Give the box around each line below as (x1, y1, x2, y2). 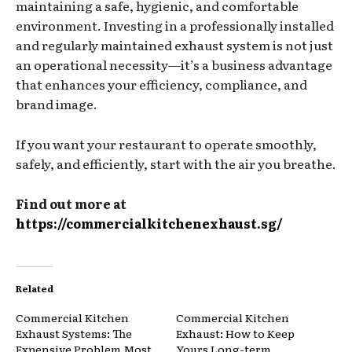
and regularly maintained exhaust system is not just (16, 35, 333, 54)
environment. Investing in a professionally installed (16, 15, 334, 35)
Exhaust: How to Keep (176, 324, 295, 341)
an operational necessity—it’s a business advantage (16, 54, 332, 74)
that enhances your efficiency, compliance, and (16, 74, 307, 93)
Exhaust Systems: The (16, 324, 132, 341)
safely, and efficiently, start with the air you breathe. (16, 153, 336, 173)
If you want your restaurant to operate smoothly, (16, 134, 317, 153)
